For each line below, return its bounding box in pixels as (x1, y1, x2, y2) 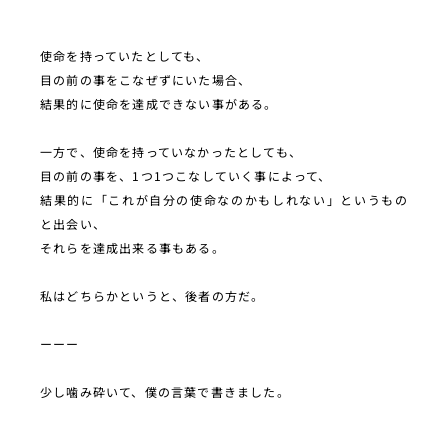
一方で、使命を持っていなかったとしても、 (40, 142, 302, 160)
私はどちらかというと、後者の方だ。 (40, 286, 265, 304)
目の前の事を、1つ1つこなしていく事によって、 (40, 166, 332, 184)
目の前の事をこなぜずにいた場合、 (40, 70, 252, 88)
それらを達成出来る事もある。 (40, 238, 225, 256)
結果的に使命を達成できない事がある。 (40, 94, 278, 112)
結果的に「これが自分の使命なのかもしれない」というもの (40, 190, 408, 208)
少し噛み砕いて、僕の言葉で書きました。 (40, 382, 290, 400)
